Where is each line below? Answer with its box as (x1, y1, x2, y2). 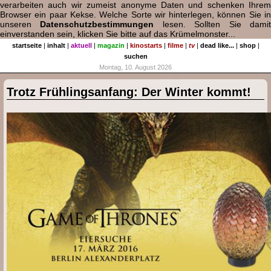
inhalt (47, 41, 65, 49)
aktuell (70, 41, 92, 49)
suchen (123, 52, 148, 60)
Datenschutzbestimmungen (40, 19, 154, 29)
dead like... (200, 41, 234, 49)
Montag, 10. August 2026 (99, 63, 172, 71)
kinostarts (129, 41, 162, 49)
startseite (11, 41, 42, 49)
